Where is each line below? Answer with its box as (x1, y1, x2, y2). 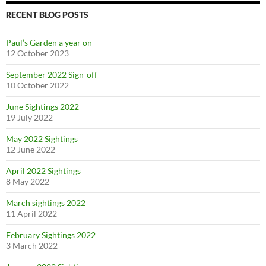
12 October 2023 (6, 48, 69, 59)
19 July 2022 (6, 112, 53, 123)
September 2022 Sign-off (6, 69, 97, 80)
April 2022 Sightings (6, 166, 81, 176)
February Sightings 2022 (6, 230, 96, 240)
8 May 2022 (6, 176, 49, 187)
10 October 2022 (6, 80, 69, 91)
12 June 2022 (6, 144, 55, 155)
